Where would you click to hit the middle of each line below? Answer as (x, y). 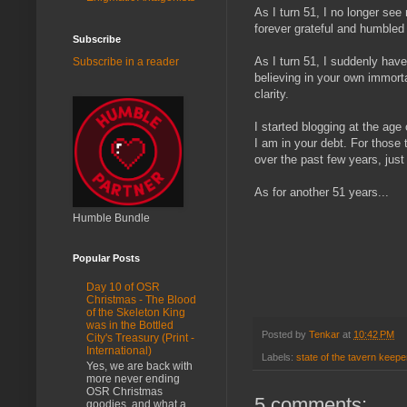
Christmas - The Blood (141, 300)
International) (119, 351)
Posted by (285, 335)
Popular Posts (106, 258)
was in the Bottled (130, 326)
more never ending (133, 378)
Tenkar (324, 335)
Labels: (279, 357)
